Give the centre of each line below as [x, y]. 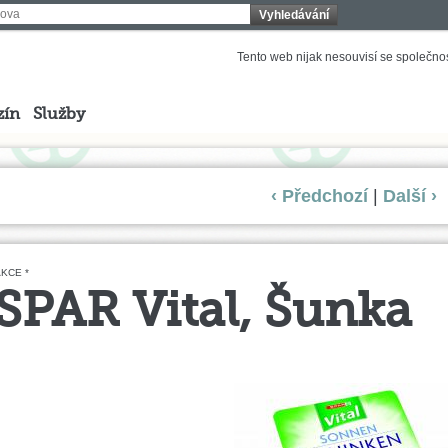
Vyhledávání [294, 15]
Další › [410, 196]
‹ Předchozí [320, 196]
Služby [59, 115]
